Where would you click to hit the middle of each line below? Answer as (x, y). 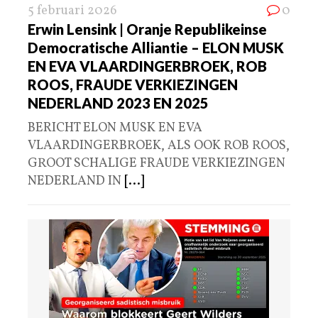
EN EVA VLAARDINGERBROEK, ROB (147, 66)
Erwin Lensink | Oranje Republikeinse (147, 29)
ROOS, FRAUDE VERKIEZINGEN (133, 85)
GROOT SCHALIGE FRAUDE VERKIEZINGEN (157, 164)
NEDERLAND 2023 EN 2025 (118, 103)
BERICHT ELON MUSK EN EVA (115, 128)
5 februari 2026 (72, 11)
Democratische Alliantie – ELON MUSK (156, 48)
